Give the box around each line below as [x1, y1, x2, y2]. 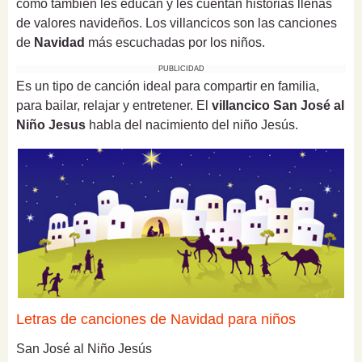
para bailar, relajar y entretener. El [16, 99, 212, 113]
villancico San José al [212, 99, 344, 113]
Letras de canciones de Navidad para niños [16, 310, 296, 327]
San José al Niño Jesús [16, 341, 152, 356]
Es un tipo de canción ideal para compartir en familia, [16, 79, 319, 94]
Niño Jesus [16, 118, 86, 133]
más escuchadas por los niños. [85, 36, 265, 50]
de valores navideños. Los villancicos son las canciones [16, 16, 337, 31]
